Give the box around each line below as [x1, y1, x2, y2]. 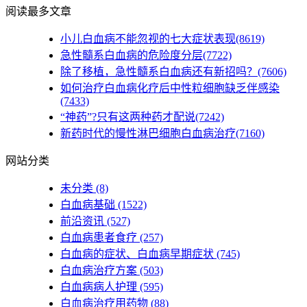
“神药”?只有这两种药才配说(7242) [60, 111, 224, 123]
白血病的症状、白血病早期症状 [60, 248, 214, 260]
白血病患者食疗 [60, 232, 137, 244]
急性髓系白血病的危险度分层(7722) [60, 49, 232, 62]
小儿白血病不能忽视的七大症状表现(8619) [60, 33, 265, 45]
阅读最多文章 [5, 5, 71, 18]
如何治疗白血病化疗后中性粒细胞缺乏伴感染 [60, 82, 280, 95]
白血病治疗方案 [60, 265, 137, 277]
